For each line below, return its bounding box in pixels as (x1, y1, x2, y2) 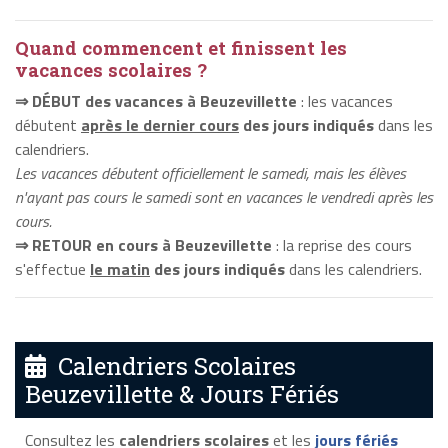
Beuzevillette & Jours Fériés (25, 378, 339, 411)
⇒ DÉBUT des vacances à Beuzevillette (15, 88, 297, 113)
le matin (90, 256, 150, 281)
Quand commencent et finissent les (15, 35, 347, 60)
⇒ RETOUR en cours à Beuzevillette (15, 232, 272, 257)
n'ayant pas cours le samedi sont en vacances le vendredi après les (15, 184, 433, 209)
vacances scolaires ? (15, 57, 207, 82)
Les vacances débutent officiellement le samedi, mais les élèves (15, 160, 406, 185)
